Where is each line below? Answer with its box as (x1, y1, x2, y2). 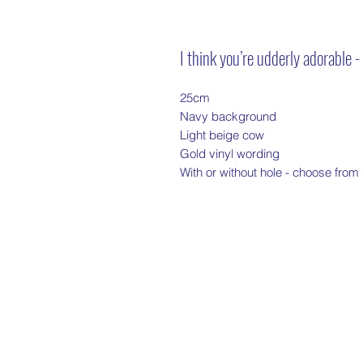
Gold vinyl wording (180, 146, 280, 162)
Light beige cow (180, 127, 264, 143)
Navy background (180, 109, 276, 125)
